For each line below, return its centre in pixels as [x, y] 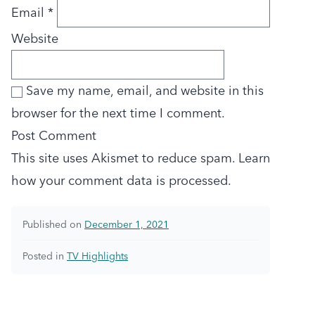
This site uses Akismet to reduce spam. [125, 158]
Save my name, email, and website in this [145, 91]
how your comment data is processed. [121, 181]
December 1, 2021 [127, 225]
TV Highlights [97, 256]
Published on [53, 225]
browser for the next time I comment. [118, 113]
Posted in [45, 256]
